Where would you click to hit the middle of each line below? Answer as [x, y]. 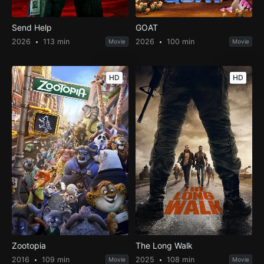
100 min [180, 42]
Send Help [32, 28]
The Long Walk [164, 246]
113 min [55, 42]
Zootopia [29, 246]
